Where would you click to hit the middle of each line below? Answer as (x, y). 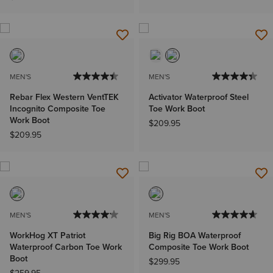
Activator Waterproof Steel (199, 97)
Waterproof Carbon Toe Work (66, 247)
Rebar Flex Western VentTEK (64, 97)
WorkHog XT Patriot (48, 235)
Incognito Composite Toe (58, 108)
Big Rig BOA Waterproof (195, 235)
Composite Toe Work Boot (199, 247)
